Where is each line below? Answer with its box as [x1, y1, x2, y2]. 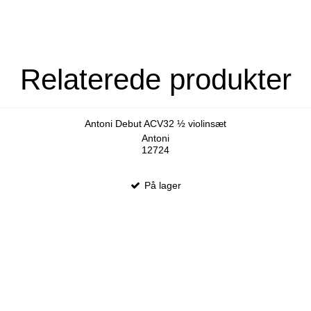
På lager [142, 179, 182, 191]
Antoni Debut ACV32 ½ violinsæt [84, 118, 226, 130]
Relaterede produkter [19, 63, 292, 96]
